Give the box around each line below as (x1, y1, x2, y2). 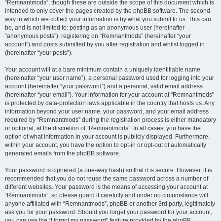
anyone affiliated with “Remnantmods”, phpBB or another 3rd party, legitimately (5, 200, 215, 207)
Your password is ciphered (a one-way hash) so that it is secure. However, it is (5, 167, 212, 174)
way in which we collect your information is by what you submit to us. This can (5, 16, 211, 23)
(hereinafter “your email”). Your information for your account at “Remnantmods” (5, 91, 214, 98)
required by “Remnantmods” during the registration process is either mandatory (5, 116, 216, 123)
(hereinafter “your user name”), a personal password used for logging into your (5, 74, 214, 81)
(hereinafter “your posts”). (5, 49, 73, 56)
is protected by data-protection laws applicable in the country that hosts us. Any (5, 100, 215, 107)
